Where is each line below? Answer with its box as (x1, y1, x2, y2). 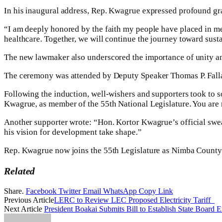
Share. (4, 186, 24, 195)
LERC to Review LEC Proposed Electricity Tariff (54, 195, 215, 204)
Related (4, 165, 35, 176)
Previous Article (4, 195, 54, 204)
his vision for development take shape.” (4, 127, 142, 137)
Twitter (58, 186, 81, 195)
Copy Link (139, 186, 173, 195)
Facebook (26, 186, 56, 195)
